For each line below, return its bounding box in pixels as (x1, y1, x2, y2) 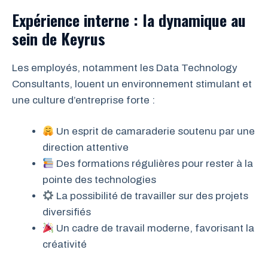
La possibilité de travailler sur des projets (54, 190, 249, 202)
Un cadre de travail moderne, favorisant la (54, 223, 255, 234)
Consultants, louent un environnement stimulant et (12, 78, 252, 90)
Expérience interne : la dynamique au (12, 8, 246, 32)
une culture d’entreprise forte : (12, 94, 155, 106)
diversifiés (42, 206, 91, 218)
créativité (42, 239, 87, 251)
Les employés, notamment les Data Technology (12, 62, 237, 74)
